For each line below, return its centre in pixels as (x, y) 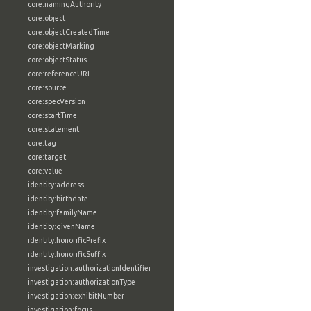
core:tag (42, 143)
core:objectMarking (61, 46)
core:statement (53, 129)
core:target (47, 157)
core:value (45, 171)
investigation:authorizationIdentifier (90, 268)
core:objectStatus (57, 60)
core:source (47, 87)
